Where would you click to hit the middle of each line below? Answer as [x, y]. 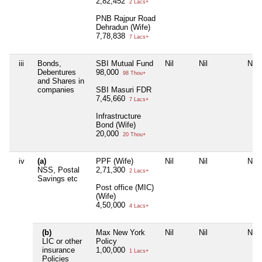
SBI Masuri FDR [124, 90]
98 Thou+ [133, 73]
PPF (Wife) [115, 161]
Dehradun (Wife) [123, 27]
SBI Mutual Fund [125, 64]
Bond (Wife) [116, 125]
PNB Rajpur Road [126, 19]
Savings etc [58, 179]
